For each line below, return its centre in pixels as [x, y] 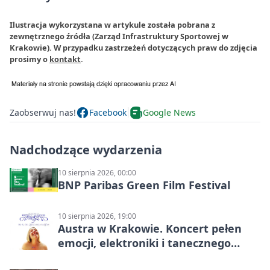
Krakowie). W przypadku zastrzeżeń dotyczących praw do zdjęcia [133, 47]
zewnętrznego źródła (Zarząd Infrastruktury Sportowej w [119, 36]
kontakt [65, 59]
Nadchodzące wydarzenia [86, 149]
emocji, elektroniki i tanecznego [144, 243]
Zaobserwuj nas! [43, 113]
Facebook [108, 113]
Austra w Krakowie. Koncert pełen [150, 228]
